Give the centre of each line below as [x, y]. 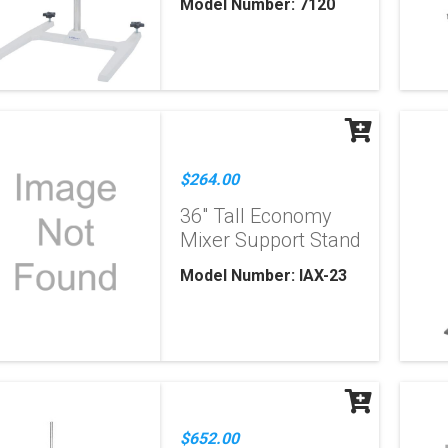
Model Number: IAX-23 [264, 275]
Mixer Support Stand [271, 240]
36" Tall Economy [256, 216]
